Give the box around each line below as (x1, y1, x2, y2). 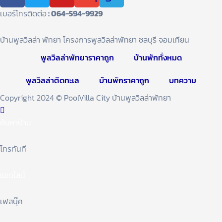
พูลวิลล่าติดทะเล (26, 74, 79, 86)
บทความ (169, 74, 196, 86)
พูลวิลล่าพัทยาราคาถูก (40, 52, 114, 63)
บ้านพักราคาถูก (99, 74, 149, 86)
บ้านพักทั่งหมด (133, 52, 182, 63)
